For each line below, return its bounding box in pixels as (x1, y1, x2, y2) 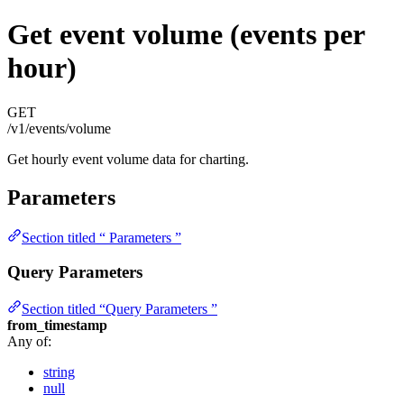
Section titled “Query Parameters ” (22, 300, 217, 317)
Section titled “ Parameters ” (22, 229, 181, 245)
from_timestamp (7, 317, 107, 333)
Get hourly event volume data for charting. (7, 151, 249, 167)
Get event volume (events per (7, 18, 364, 51)
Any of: (7, 333, 51, 349)
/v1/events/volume (7, 120, 111, 136)
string (43, 363, 75, 380)
